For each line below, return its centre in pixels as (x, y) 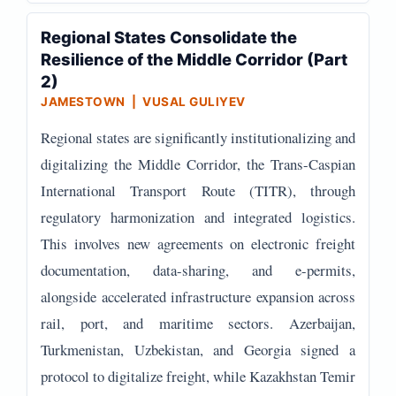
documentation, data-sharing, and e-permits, (198, 270)
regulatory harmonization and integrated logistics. (198, 217)
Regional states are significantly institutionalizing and (198, 137)
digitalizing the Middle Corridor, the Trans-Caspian (198, 164)
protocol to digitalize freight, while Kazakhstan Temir (198, 376)
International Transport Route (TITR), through (198, 190)
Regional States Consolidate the (169, 37)
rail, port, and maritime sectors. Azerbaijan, (198, 323)
